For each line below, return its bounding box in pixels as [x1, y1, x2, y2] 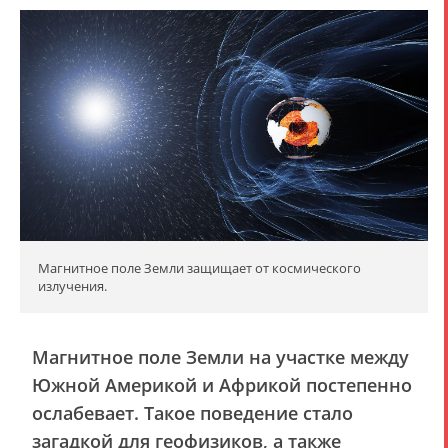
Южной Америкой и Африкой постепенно [32, 372, 412, 397]
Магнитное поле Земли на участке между [32, 344, 409, 369]
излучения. [38, 276, 107, 295]
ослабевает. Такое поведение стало [32, 400, 353, 425]
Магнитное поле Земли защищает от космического [38, 258, 361, 277]
